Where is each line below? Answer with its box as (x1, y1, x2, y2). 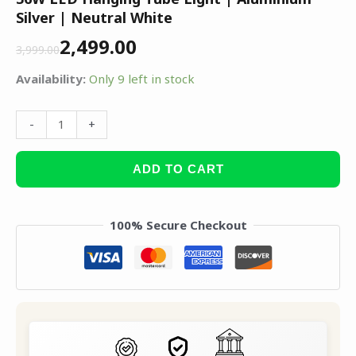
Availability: (16, 71, 86, 87)
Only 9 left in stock (89, 71, 195, 87)
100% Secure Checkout (109, 216, 247, 233)
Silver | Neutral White (16, 8, 172, 28)
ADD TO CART (132, 162, 224, 176)
